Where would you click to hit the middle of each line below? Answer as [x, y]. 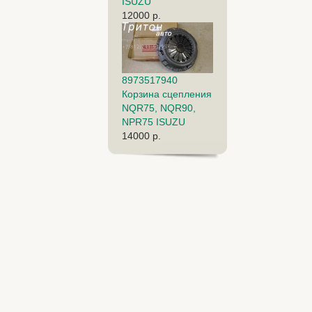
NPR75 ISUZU [153, 122]
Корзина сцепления [166, 94]
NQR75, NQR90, [158, 108]
